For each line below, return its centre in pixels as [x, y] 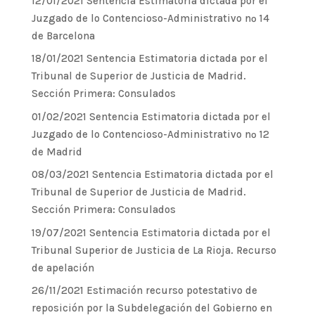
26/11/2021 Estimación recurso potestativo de [144, 290]
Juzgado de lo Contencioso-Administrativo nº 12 [150, 134]
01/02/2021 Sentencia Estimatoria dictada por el [151, 116]
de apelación [63, 268]
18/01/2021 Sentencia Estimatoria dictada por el [149, 58]
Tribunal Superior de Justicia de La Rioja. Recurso [154, 250]
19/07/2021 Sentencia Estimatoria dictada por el [151, 232]
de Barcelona [63, 36]
